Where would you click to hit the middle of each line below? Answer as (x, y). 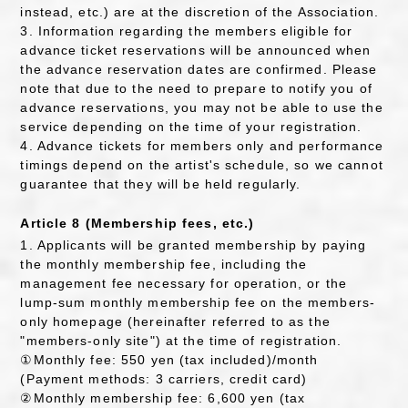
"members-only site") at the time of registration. (181, 340)
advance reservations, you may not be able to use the (202, 107)
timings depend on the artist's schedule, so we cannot (202, 164)
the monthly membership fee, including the (164, 264)
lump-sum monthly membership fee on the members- (198, 302)
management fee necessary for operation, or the (184, 283)
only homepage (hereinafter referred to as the (175, 321)
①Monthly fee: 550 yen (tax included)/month (169, 359)
